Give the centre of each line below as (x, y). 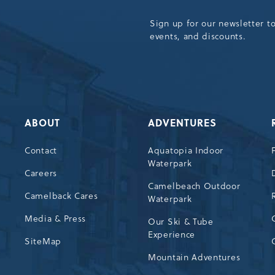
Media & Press (56, 218)
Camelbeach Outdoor (194, 186)
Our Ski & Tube (181, 221)
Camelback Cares (61, 196)
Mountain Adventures (194, 257)
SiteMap (43, 241)
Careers (41, 173)
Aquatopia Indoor (186, 150)
